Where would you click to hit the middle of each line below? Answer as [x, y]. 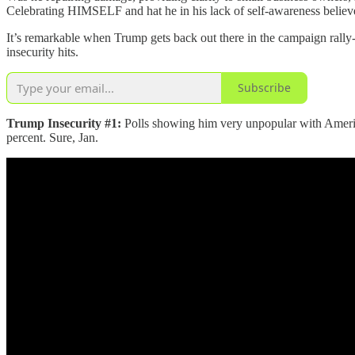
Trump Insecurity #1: [64, 123]
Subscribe [264, 88]
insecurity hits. [42, 52]
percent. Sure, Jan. [52, 137]
